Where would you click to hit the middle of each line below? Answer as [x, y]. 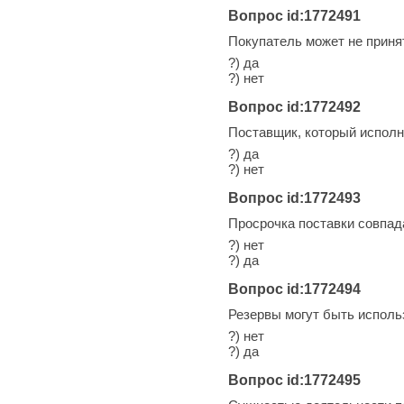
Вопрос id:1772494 [294, 289]
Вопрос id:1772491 [294, 15]
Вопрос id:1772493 [294, 197]
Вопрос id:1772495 [294, 380]
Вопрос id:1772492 [294, 106]
